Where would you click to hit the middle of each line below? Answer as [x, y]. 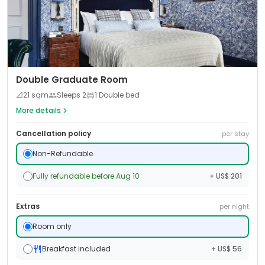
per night [234, 206]
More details [38, 110]
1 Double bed [117, 95]
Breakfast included [76, 249]
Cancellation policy [54, 133]
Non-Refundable [63, 153]
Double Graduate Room [72, 80]
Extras [28, 206]
